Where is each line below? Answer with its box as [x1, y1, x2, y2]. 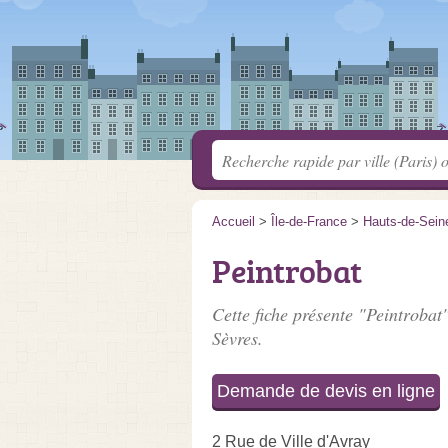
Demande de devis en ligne [217, 381, 435, 401]
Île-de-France [271, 214, 347, 229]
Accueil [212, 214, 255, 229]
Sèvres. [212, 326, 263, 350]
